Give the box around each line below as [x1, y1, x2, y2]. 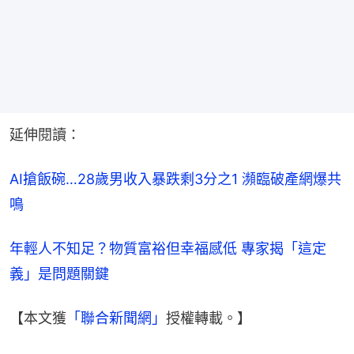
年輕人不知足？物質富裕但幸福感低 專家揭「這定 [9, 239, 326, 257]
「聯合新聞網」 [66, 309, 166, 326]
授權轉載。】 [166, 309, 251, 326]
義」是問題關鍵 [9, 265, 109, 282]
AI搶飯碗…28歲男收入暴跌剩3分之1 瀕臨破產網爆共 [9, 170, 341, 187]
